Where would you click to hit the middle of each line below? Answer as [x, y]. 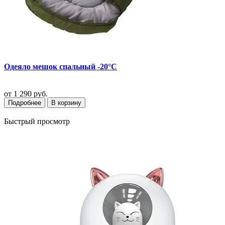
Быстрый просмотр [37, 122]
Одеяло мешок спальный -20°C [61, 67]
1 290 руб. [30, 93]
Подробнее [25, 103]
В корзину [66, 103]
